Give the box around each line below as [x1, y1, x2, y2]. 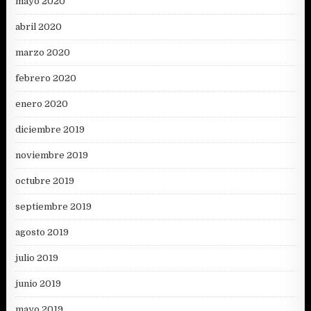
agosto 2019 [15, 226, 69, 237]
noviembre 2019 [15, 149, 89, 160]
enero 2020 [15, 98, 69, 109]
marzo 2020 [15, 47, 71, 58]
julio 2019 [15, 252, 59, 263]
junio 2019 [15, 278, 62, 289]
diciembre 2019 [15, 124, 85, 135]
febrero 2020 [15, 72, 77, 83]
